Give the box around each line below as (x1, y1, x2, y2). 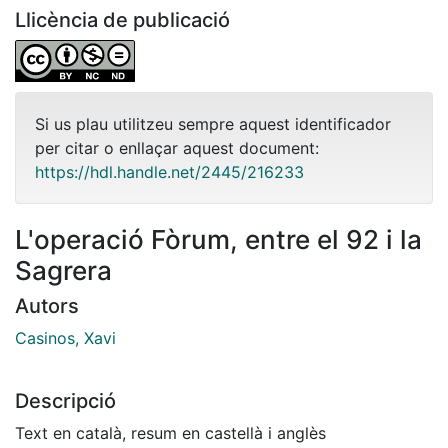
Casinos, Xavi (15, 327, 116, 348)
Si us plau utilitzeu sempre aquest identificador (35, 113, 391, 134)
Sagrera (15, 254, 112, 286)
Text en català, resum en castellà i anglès (15, 422, 326, 443)
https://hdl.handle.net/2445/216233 (35, 161, 304, 182)
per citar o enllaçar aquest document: (35, 137, 319, 158)
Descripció (15, 388, 116, 413)
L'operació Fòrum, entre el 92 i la (15, 223, 422, 255)
